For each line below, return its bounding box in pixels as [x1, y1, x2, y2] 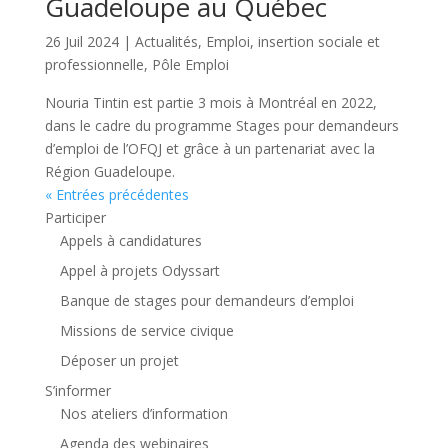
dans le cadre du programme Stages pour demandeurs [44, 115, 399, 135]
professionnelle [44, 54, 144, 74]
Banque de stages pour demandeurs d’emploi [59, 290, 354, 310]
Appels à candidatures [59, 230, 202, 250]
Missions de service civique [59, 320, 234, 340]
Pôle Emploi [151, 54, 229, 74]
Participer [44, 207, 106, 227]
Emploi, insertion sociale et [205, 31, 380, 51]
